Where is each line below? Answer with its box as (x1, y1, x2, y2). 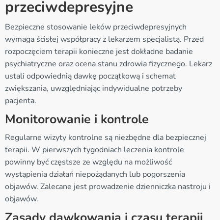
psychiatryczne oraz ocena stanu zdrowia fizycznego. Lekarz (5, 58, 212, 69)
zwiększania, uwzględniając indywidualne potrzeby (5, 82, 182, 94)
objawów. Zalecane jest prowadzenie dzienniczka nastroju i (5, 181, 211, 192)
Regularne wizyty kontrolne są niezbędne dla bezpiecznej (5, 132, 206, 143)
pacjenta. (5, 95, 36, 106)
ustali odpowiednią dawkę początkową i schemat (5, 70, 176, 82)
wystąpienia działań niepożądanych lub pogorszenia (5, 168, 185, 180)
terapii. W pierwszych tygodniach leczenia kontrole (5, 144, 184, 155)
